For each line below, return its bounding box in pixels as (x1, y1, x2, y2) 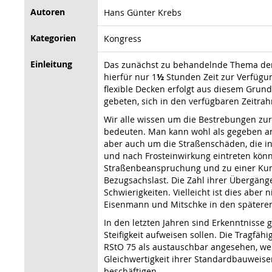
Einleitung (30, 58, 72, 70)
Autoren (30, 5, 65, 18)
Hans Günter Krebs (104, 6, 182, 18)
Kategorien (30, 32, 76, 44)
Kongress (104, 32, 141, 44)
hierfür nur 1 (104, 70, 157, 83)
